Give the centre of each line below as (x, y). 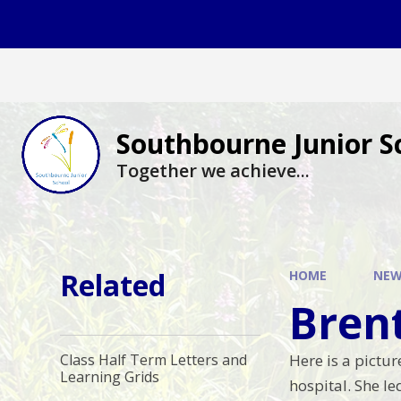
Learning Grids (110, 377)
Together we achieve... (213, 171)
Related (113, 285)
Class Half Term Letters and (154, 360)
